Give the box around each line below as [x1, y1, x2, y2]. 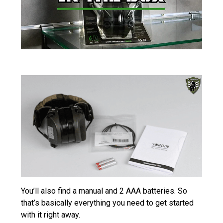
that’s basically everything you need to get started [21, 198, 194, 208]
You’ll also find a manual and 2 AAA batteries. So [21, 186, 187, 196]
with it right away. [21, 210, 80, 220]
